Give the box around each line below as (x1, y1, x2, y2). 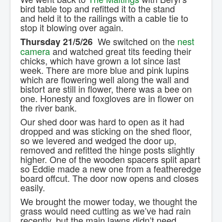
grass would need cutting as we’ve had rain (20, 204, 191, 218)
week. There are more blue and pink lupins (20, 63, 189, 77)
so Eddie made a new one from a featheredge (20, 162, 201, 175)
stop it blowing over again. (20, 21, 123, 34)
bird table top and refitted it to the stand (20, 2, 175, 15)
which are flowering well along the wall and (20, 73, 189, 86)
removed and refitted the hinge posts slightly (20, 143, 195, 157)
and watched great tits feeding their (50, 45, 191, 58)
